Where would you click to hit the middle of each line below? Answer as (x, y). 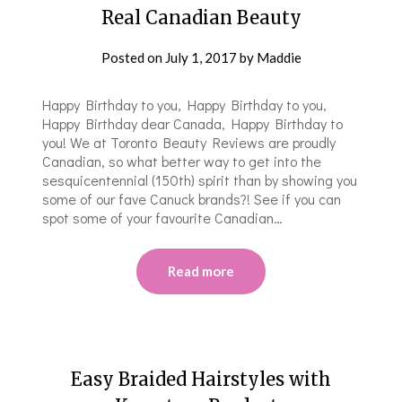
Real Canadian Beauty (201, 17)
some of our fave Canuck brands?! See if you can (192, 198)
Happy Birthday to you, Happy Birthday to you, (185, 104)
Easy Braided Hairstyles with (201, 379)
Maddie (279, 57)
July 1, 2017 (201, 57)
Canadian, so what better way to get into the (182, 161)
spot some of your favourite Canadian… (163, 217)
